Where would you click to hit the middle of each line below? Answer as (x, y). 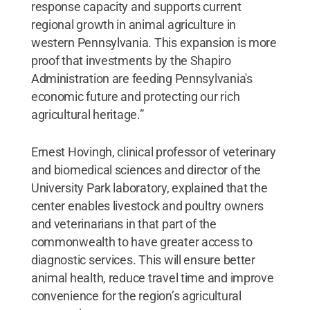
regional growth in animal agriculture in (133, 24)
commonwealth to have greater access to (142, 241)
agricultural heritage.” (87, 114)
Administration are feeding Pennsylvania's (142, 78)
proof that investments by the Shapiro (131, 60)
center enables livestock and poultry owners (147, 206)
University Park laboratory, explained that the (149, 188)
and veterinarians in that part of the (124, 224)
